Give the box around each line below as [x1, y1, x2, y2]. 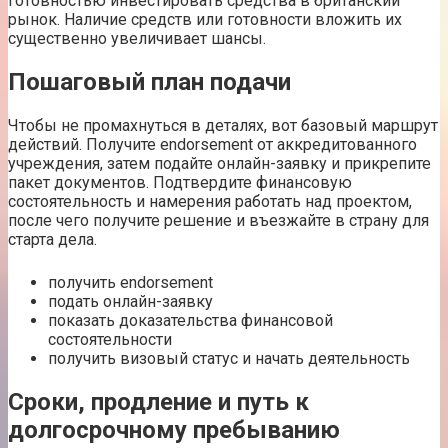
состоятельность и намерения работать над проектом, [8, 191, 412, 211]
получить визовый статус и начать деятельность [48, 348, 410, 368]
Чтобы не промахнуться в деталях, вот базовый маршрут [8, 115, 438, 135]
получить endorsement [48, 272, 213, 292]
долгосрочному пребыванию [8, 415, 340, 444]
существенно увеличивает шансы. [8, 28, 266, 48]
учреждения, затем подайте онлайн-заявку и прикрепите [8, 153, 431, 173]
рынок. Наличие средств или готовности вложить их [8, 9, 402, 29]
